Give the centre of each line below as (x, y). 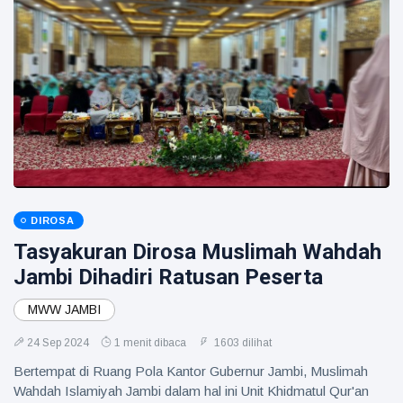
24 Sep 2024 (58, 343)
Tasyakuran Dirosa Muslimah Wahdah (197, 252)
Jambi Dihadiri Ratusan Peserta (168, 277)
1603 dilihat (242, 343)
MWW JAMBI (64, 309)
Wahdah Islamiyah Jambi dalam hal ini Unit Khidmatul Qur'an (191, 391)
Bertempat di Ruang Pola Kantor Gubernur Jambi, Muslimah (191, 371)
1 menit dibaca (150, 343)
